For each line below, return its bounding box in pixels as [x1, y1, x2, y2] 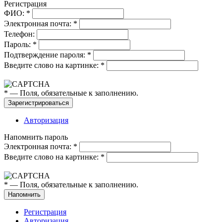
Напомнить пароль [4, 132, 68, 141]
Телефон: [4, 29, 37, 38]
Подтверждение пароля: [4, 50, 87, 59]
